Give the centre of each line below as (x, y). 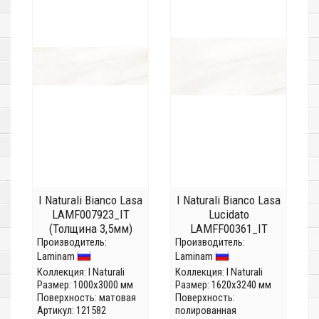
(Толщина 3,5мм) (90, 229)
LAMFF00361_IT (229, 229)
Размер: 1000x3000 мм (85, 285)
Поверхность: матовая (87, 298)
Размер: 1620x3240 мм (223, 285)
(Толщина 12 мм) (229, 243)
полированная (206, 311)
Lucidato (229, 215)
